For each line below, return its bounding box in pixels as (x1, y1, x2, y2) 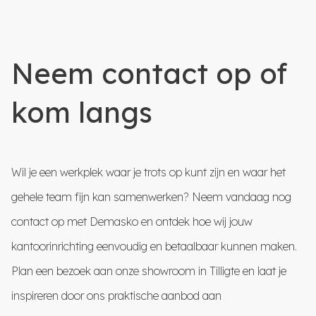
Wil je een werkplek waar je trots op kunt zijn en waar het (11, 164, 286, 179)
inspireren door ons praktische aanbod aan (11, 288, 221, 303)
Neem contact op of (11, 55, 287, 91)
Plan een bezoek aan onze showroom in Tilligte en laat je (11, 263, 286, 278)
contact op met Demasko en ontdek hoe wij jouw (11, 214, 253, 229)
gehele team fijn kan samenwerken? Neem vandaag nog (11, 189, 291, 204)
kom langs (11, 94, 152, 130)
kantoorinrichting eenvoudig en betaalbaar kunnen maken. (11, 238, 297, 253)
